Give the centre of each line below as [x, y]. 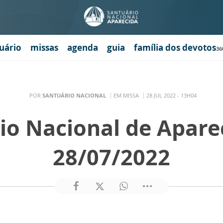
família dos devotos [175, 47]
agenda [83, 47]
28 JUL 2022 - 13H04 [171, 95]
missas [44, 47]
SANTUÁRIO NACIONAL [74, 95]
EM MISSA [126, 95]
